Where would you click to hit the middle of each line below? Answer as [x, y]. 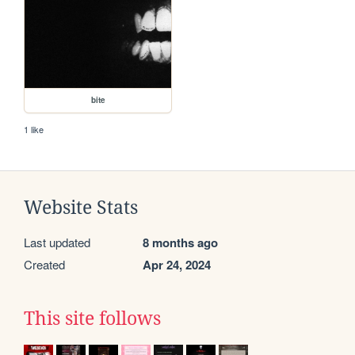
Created [44, 265]
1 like [34, 130]
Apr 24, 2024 [177, 265]
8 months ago [180, 243]
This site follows [92, 319]
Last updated [57, 242]
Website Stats [81, 208]
